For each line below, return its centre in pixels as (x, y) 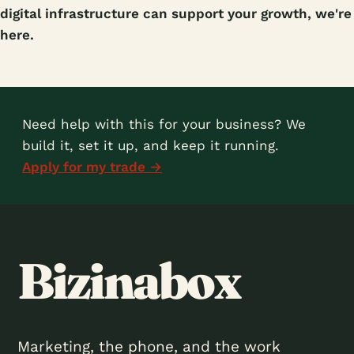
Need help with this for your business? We (164, 124)
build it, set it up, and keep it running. (151, 145)
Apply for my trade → (92, 167)
